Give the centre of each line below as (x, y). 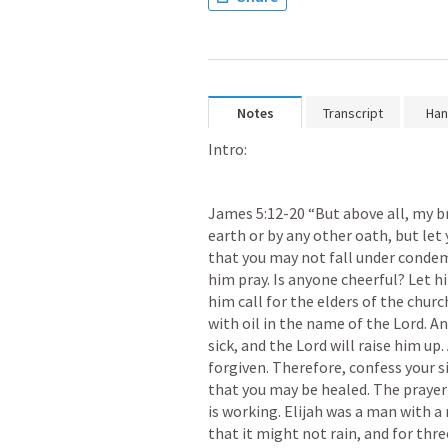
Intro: (227, 149)
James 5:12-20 (256, 213)
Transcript (353, 113)
